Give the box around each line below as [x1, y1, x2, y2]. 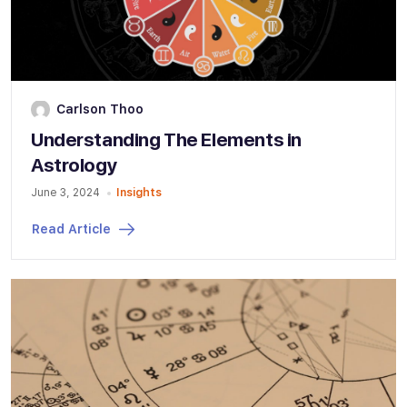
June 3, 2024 [31, 185, 100, 199]
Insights [115, 185, 162, 199]
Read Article [32, 222, 111, 236]
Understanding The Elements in [31, 128, 302, 151]
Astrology [31, 154, 117, 176]
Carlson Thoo [56, 102, 144, 117]
